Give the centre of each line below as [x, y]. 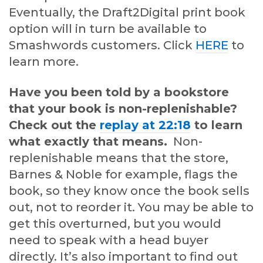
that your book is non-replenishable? [123, 109]
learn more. [44, 62]
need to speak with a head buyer [109, 240]
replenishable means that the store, [119, 158]
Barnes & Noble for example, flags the [123, 175]
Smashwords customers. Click [102, 45]
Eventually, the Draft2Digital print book [127, 13]
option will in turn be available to [108, 29]
